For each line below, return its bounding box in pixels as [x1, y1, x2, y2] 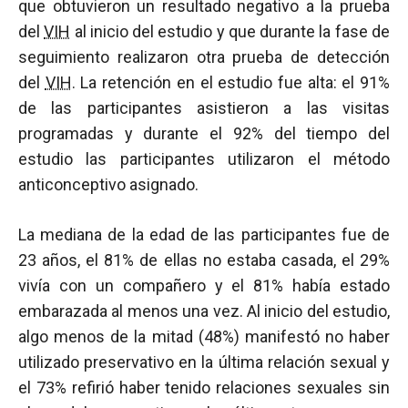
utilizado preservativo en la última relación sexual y [18, 352, 390, 372]
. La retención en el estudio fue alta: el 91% [71, 73, 391, 92]
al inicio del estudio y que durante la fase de [70, 22, 391, 41]
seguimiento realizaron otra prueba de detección [18, 47, 390, 66]
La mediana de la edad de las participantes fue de [18, 225, 390, 244]
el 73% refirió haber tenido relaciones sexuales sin [18, 378, 390, 397]
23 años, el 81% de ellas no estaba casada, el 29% [18, 250, 390, 270]
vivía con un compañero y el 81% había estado [18, 276, 390, 295]
